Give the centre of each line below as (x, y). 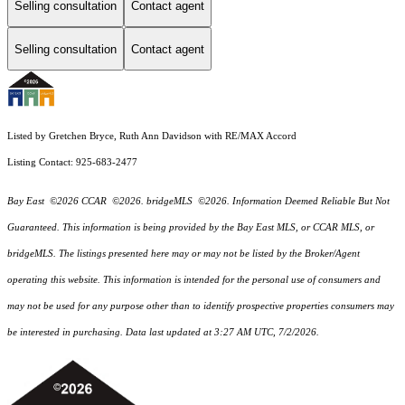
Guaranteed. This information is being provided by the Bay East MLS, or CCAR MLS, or (191, 228)
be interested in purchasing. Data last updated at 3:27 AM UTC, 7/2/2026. (163, 333)
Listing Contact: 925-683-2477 (74, 163)
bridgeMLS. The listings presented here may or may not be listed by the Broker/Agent (184, 254)
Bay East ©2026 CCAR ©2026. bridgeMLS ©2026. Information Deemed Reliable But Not (198, 202)
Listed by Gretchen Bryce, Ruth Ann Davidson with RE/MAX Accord (152, 137)
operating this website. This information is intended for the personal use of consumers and (194, 280)
